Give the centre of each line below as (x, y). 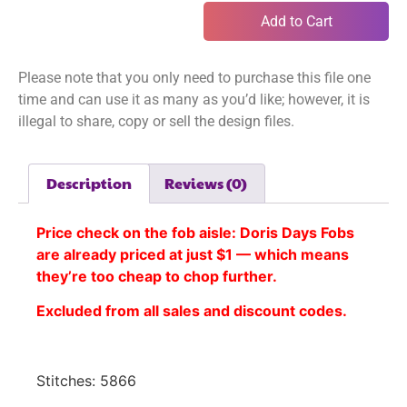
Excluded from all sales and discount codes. (192, 311)
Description (89, 184)
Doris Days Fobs (297, 233)
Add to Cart (296, 21)
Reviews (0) (205, 184)
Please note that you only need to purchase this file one (194, 78)
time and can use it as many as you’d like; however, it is (194, 100)
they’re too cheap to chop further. (157, 277)
